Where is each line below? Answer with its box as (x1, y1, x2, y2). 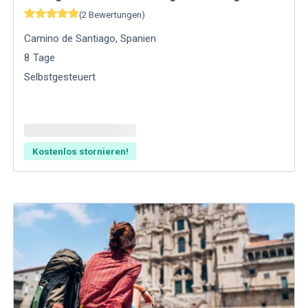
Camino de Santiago (24, 32, 116, 45)
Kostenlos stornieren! (32, 146, 129, 157)
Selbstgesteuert (24, 71, 96, 84)
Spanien (120, 32, 157, 45)
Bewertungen (89, 9, 142, 20)
